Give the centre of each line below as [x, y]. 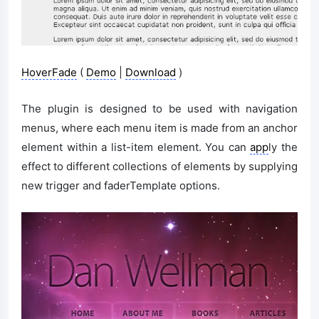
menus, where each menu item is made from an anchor [159, 128]
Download [151, 73]
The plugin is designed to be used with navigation [159, 109]
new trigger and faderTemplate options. [121, 186]
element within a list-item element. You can [136, 147]
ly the [283, 147]
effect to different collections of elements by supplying [159, 167]
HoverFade [49, 73]
